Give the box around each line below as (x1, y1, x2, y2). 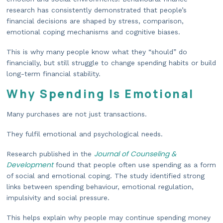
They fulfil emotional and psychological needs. (6, 129, 163, 138)
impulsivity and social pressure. (6, 194, 110, 202)
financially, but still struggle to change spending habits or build (6, 59, 216, 67)
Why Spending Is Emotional (6, 86, 194, 102)
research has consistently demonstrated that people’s (6, 6, 187, 14)
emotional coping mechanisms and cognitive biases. (6, 28, 180, 36)
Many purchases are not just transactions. (6, 110, 147, 118)
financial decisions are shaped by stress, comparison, (6, 17, 184, 25)
